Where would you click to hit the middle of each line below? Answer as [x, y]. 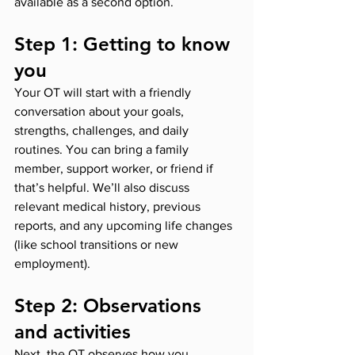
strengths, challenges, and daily [103, 131]
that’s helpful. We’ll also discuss [103, 188]
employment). [52, 264]
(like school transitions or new [98, 245]
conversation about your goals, [101, 112]
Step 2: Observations [111, 306]
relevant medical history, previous [109, 207]
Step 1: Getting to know [125, 44]
